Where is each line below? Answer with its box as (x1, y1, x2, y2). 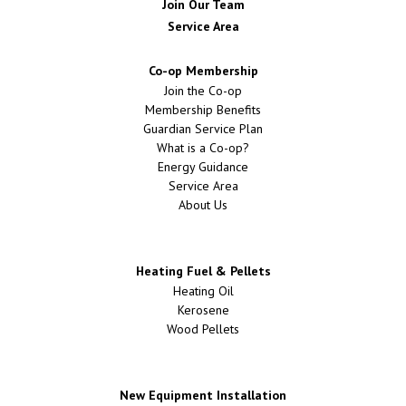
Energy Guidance (158, 158, 248, 175)
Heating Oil (172, 282, 234, 299)
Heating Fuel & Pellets (135, 262, 271, 279)
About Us (179, 196, 227, 213)
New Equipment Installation (120, 386, 286, 403)
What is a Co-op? (157, 139, 249, 156)
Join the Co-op (164, 82, 242, 99)
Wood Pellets (167, 320, 239, 337)
